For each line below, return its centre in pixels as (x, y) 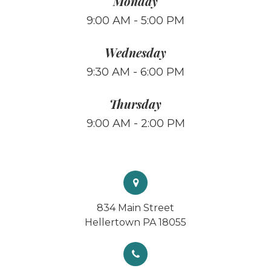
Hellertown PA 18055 (135, 223)
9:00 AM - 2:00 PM (135, 124)
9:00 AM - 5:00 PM (135, 21)
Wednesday (135, 53)
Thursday (135, 104)
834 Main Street (135, 208)
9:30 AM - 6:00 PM (135, 72)
